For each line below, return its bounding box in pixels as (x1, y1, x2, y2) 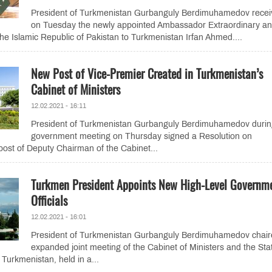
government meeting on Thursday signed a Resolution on (30, 132, 252, 141)
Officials (30, 191, 67, 209)
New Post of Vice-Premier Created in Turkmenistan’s (30, 64, 263, 83)
